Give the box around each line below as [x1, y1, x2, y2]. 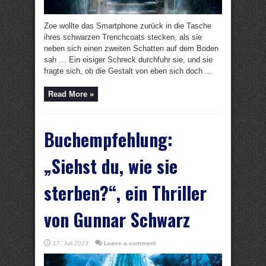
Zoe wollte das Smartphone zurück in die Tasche [44, 21, 211, 30]
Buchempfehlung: [44, 126, 173, 153]
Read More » [48, 90, 94, 99]
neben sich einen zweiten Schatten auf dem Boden [44, 44, 218, 53]
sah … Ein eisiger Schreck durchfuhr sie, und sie [44, 55, 213, 64]
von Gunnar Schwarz [44, 206, 190, 233]
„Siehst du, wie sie [44, 153, 178, 179]
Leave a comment [104, 240, 156, 246]
